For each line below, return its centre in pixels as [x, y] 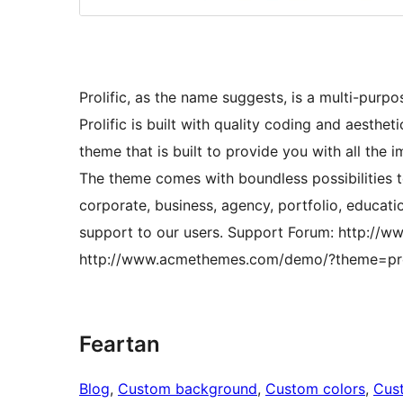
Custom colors [315, 389]
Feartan [120, 345]
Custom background [188, 389]
